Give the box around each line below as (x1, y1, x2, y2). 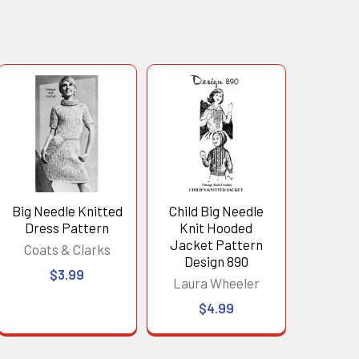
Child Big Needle (168, 202, 264, 219)
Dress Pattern (25, 219, 110, 236)
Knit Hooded (179, 219, 253, 236)
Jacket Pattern (169, 236, 263, 252)
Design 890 (184, 252, 248, 269)
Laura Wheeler (172, 274, 260, 291)
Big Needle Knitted (11, 202, 123, 219)
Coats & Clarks (23, 240, 111, 257)
